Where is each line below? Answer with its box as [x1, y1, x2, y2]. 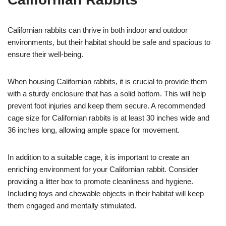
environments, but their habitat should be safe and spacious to [8, 38, 210, 47]
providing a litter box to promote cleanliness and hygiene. [8, 177, 193, 186]
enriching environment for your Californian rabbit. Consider [8, 165, 198, 174]
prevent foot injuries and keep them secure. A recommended [8, 101, 205, 110]
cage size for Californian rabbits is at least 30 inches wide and [8, 114, 209, 123]
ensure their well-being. [8, 50, 83, 59]
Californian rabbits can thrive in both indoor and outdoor [8, 26, 188, 35]
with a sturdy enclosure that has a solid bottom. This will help [8, 89, 206, 98]
